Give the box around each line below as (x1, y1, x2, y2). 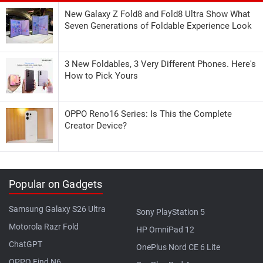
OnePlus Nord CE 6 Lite (136, 242, 220, 252)
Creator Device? (65, 120, 127, 131)
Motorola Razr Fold (9, 221, 79, 231)
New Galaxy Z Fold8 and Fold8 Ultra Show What (65, 8, 250, 19)
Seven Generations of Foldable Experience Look (65, 20, 252, 31)
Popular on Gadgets (9, 177, 103, 190)
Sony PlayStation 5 (136, 207, 205, 217)
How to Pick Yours (65, 70, 138, 81)
